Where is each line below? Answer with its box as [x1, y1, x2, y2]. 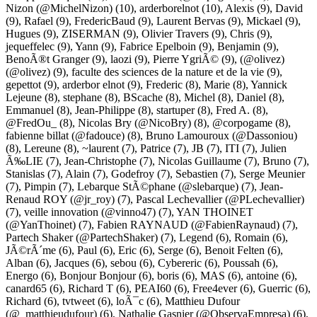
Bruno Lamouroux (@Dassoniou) [146, 129, 297, 142]
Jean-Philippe [75, 103, 135, 116]
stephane [63, 91, 102, 103]
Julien [260, 142, 287, 154]
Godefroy [111, 167, 154, 180]
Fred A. [216, 103, 250, 116]
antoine [246, 269, 279, 282]
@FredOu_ [6, 116, 57, 129]
